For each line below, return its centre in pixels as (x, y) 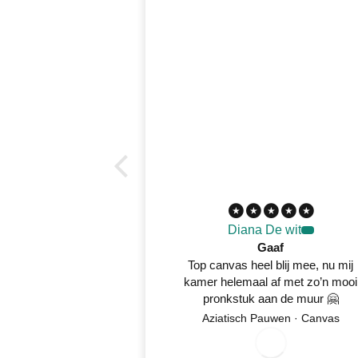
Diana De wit (264, 229)
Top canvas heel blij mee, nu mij (271, 265)
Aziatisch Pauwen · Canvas (270, 318)
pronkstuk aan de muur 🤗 (270, 298)
